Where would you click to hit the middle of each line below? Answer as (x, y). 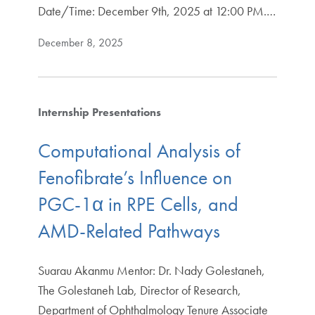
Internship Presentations (99, 112)
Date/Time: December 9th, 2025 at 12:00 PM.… (156, 11)
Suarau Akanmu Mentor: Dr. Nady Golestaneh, (151, 271)
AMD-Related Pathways (129, 231)
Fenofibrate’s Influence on (135, 178)
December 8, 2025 (80, 42)
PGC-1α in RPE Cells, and (138, 205)
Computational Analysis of (139, 151)
